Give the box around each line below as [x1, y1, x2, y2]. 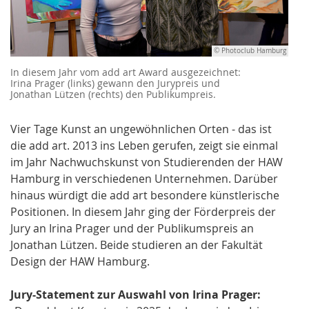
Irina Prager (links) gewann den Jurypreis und [10, 77, 220, 90]
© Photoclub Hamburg [214, 46, 286, 56]
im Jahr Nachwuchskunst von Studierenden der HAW [10, 154, 283, 170]
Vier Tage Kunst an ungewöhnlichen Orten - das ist [10, 121, 272, 137]
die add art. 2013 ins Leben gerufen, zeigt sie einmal [10, 138, 278, 154]
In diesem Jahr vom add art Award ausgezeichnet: [10, 66, 241, 79]
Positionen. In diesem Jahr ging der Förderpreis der [10, 204, 276, 220]
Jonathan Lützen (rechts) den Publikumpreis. [10, 88, 216, 101]
